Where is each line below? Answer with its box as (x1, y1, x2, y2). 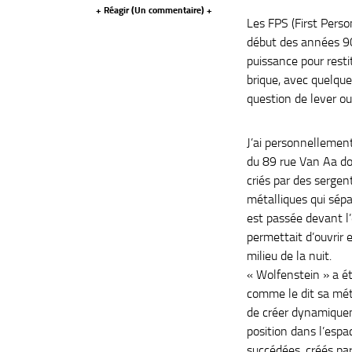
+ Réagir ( (96, 3, 134, 16)
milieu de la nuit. (247, 247, 332, 264)
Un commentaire (134, 3, 201, 16)
